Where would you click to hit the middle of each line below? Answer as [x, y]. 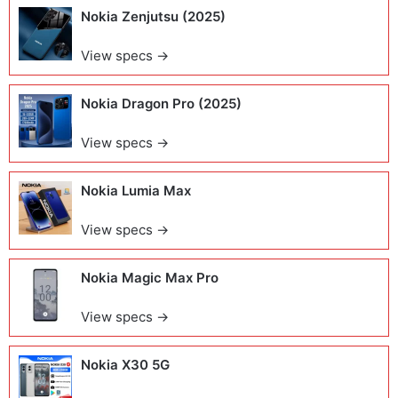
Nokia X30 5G [125, 365]
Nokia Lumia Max [136, 191]
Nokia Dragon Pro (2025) [161, 103]
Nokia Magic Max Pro [150, 278]
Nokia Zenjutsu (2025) [153, 16]
